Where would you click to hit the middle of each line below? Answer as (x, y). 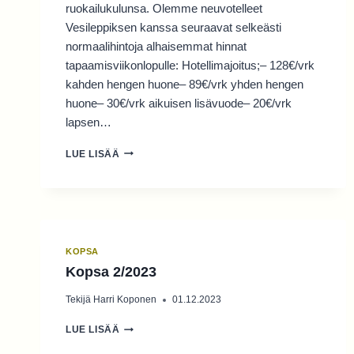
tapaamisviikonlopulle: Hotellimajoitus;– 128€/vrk (190, 65)
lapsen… (88, 122)
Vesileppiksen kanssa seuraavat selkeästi (173, 27)
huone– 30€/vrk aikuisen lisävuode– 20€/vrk (179, 103)
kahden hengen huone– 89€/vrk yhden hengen (185, 84)
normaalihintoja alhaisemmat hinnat (156, 46)
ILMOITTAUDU (154, 210)
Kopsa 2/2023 (111, 272)
